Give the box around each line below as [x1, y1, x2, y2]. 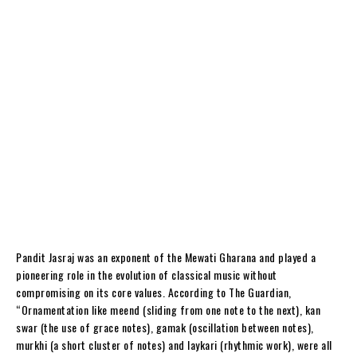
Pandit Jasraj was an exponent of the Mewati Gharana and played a [16, 248, 316, 265]
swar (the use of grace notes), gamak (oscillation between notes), [16, 318, 314, 335]
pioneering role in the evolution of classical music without [16, 265, 277, 283]
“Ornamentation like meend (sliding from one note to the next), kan [16, 300, 320, 318]
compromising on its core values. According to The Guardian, [16, 283, 292, 300]
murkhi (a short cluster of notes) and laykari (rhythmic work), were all [16, 335, 332, 353]
